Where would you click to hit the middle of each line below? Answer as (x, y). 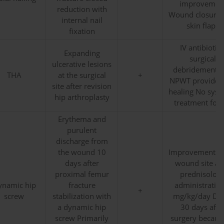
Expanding (82, 53)
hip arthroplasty (82, 97)
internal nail (82, 20)
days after (82, 163)
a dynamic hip (82, 207)
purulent (82, 130)
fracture (82, 185)
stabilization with (82, 196)
